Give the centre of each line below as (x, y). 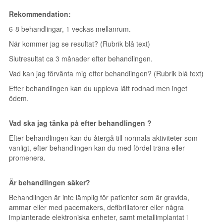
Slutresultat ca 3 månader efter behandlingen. (81, 58)
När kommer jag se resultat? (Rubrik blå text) (80, 44)
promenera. (27, 158)
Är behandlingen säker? (50, 182)
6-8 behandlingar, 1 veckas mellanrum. (70, 29)
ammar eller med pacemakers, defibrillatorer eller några (96, 207)
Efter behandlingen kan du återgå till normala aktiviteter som (103, 138)
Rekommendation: (40, 14)
